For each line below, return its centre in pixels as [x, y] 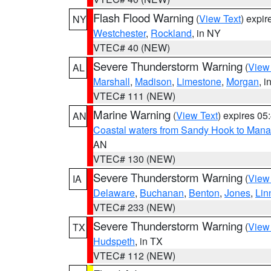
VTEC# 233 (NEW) [134, 207]
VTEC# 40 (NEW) [132, 47]
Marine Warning [132, 114]
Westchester [119, 33]
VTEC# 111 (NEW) [134, 96]
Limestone [199, 81]
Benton [204, 193]
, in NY [206, 33]
